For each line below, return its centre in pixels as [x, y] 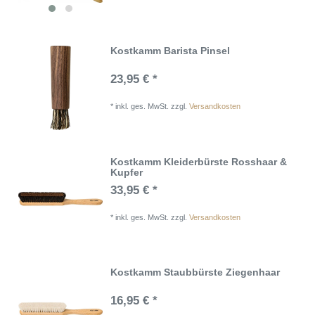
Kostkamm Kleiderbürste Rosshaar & [199, 161]
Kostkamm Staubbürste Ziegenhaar [195, 272]
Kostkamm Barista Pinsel [171, 51]
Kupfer [127, 172]
